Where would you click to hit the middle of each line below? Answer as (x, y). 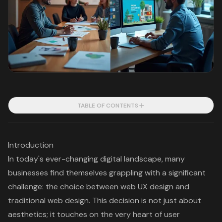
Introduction (31, 145)
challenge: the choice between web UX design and (99, 187)
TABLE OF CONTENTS (108, 106)
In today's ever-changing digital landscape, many (96, 159)
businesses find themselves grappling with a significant (107, 173)
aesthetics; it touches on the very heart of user (94, 215)
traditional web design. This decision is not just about (105, 201)
